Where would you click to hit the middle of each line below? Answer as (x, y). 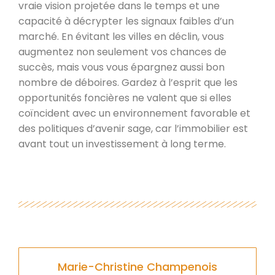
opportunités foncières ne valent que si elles (125, 98)
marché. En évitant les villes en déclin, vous (121, 36)
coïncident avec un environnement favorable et (134, 113)
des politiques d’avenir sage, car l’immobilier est (133, 128)
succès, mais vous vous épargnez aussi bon (122, 67)
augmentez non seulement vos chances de (122, 52)
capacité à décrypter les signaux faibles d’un (126, 21)
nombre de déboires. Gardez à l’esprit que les (128, 82)
